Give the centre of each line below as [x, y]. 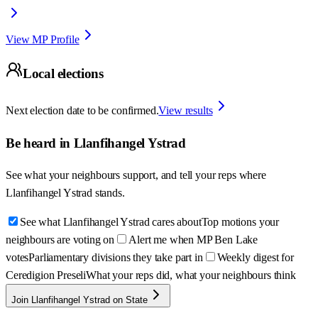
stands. [110, 193]
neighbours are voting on [60, 240]
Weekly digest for [255, 258]
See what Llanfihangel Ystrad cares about [111, 222]
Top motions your [240, 222]
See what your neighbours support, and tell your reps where [136, 175]
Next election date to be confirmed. [82, 110]
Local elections [63, 74]
